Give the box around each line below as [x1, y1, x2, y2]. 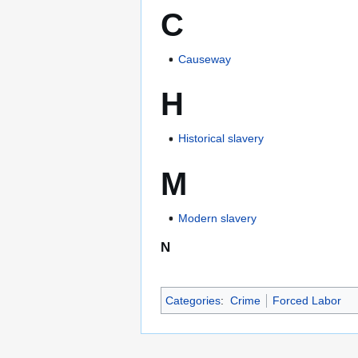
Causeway [178, 52, 232, 66]
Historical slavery [178, 132, 265, 145]
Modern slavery [178, 211, 257, 225]
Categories [165, 293, 221, 307]
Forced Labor [272, 293, 341, 307]
